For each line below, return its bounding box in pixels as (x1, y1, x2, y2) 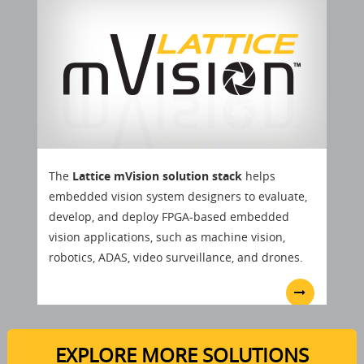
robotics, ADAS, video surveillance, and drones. (49, 249, 304, 265)
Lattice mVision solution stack (72, 167, 246, 184)
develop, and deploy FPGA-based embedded (49, 208, 290, 224)
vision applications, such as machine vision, (49, 228, 286, 245)
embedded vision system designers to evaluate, (49, 188, 308, 204)
